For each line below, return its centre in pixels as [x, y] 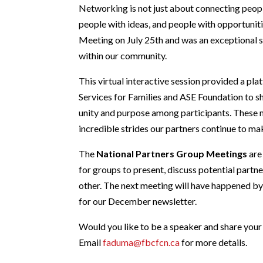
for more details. [214, 242]
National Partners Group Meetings [172, 153]
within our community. [123, 55]
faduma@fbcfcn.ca [141, 242]
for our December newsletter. [138, 201]
